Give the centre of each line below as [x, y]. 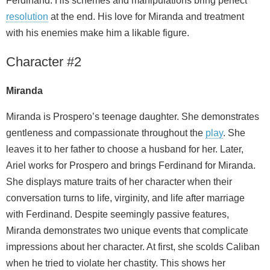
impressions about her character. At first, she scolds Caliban [133, 247]
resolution [27, 17]
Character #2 [44, 62]
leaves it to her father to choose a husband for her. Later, [125, 149]
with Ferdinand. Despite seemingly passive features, [118, 215]
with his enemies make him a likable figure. [98, 33]
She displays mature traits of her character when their [119, 182]
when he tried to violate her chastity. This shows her [116, 263]
